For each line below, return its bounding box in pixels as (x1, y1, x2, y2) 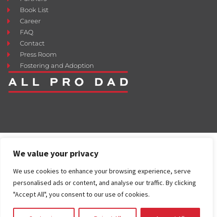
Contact (20, 39, 45, 47)
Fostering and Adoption (20, 62, 94, 70)
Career (20, 17, 41, 25)
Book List (20, 6, 49, 14)
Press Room (20, 50, 57, 59)
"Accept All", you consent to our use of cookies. (13, 190, 150, 199)
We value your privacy (13, 148, 98, 159)
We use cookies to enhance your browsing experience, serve (13, 167, 191, 175)
